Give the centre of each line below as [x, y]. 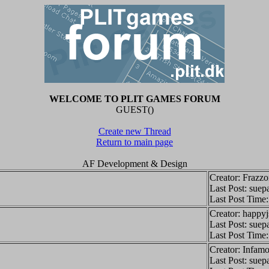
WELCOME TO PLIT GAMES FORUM [134, 99]
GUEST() [134, 110]
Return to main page [134, 142]
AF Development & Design [134, 164]
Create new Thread [134, 131]
